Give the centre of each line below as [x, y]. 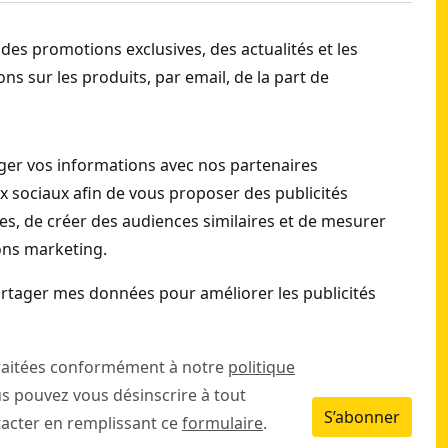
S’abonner [362, 417]
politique [261, 367]
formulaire [222, 423]
